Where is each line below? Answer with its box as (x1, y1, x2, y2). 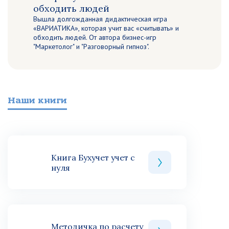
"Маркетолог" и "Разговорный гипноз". (33, 42, 149, 51)
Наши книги (8, 95, 67, 106)
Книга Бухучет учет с (51, 152, 135, 163)
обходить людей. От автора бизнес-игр (33, 33, 156, 42)
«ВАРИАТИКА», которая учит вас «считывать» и (33, 24, 179, 33)
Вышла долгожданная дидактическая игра (33, 14, 167, 24)
